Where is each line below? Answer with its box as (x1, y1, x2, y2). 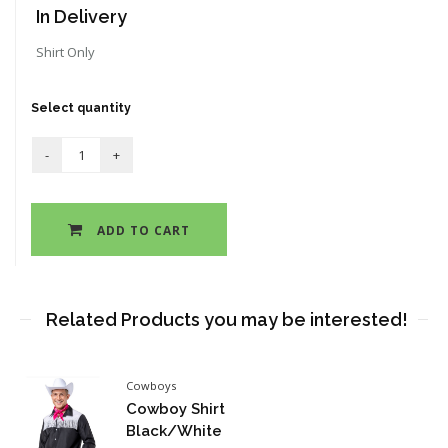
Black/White (126, 421, 223, 440)
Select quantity (31, 100, 131, 115)
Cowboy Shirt (126, 399, 226, 418)
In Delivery (36, 5, 127, 27)
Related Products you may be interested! (45, 308, 408, 330)
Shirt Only (36, 42, 95, 61)
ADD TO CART (93, 221, 190, 239)
